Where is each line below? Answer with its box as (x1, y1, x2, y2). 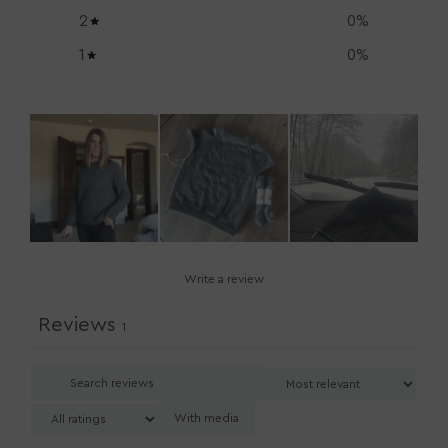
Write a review (184, 273, 264, 286)
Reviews (38, 315, 116, 336)
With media (174, 412, 239, 425)
